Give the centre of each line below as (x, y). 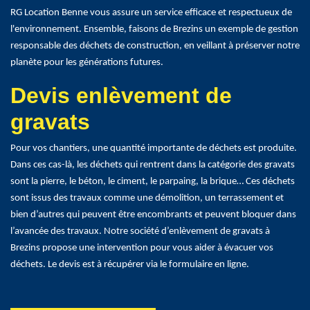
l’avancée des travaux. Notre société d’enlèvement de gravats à (140, 232)
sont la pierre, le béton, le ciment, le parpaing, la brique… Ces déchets (153, 182)
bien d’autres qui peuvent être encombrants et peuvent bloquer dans (153, 215)
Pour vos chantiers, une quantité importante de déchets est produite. (154, 149)
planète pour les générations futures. (87, 63)
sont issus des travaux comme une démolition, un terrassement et (147, 199)
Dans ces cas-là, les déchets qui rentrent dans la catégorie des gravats (153, 165)
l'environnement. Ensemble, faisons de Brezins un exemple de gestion (154, 30)
